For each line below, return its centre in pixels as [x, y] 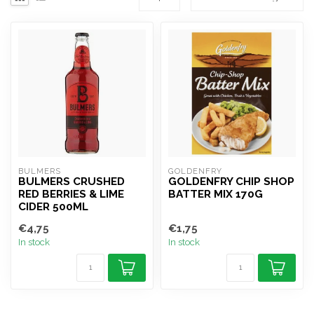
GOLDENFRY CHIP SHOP [231, 182]
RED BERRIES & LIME [71, 194]
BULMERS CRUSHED [71, 182]
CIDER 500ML [53, 207]
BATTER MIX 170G [216, 194]
